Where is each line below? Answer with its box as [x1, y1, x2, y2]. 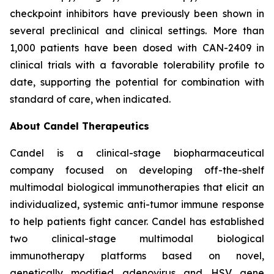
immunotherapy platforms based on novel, [10, 250, 264, 262]
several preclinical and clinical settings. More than [10, 24, 264, 37]
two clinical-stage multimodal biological [10, 232, 264, 245]
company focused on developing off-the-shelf [10, 164, 264, 177]
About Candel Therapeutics [10, 120, 149, 133]
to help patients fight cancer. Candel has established [10, 215, 264, 228]
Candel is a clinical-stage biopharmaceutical [10, 147, 264, 160]
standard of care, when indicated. [10, 93, 171, 106]
